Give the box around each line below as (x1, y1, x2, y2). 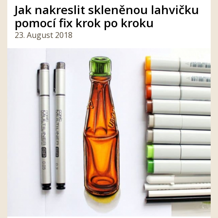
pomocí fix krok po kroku (15, 15, 154, 31)
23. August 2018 (15, 30, 73, 41)
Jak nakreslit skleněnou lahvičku (15, 1, 199, 18)
